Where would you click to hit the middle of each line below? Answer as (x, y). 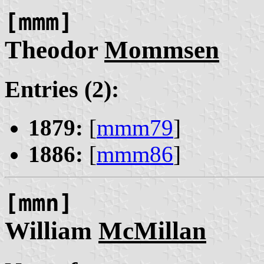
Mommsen (162, 49)
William (52, 231)
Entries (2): (62, 90)
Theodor (55, 49)
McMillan (152, 231)
